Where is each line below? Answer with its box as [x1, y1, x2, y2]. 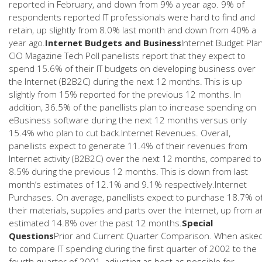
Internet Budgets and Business [45, 37, 181, 49]
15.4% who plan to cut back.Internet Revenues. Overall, [9, 127, 230, 139]
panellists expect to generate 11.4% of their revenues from [9, 140, 247, 151]
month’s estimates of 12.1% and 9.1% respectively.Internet [9, 178, 247, 190]
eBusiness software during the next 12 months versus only [9, 114, 247, 126]
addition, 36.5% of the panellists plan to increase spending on [9, 101, 256, 113]
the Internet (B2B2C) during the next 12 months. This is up [9, 75, 242, 87]
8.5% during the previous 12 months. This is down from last [9, 166, 248, 177]
